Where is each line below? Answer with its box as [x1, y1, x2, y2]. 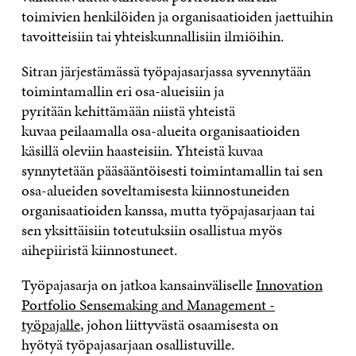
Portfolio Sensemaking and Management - [21, 293, 275, 315]
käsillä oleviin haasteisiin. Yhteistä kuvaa [21, 139, 263, 161]
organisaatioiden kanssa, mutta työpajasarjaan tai [21, 199, 315, 221]
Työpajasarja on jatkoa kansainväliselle [21, 273, 256, 296]
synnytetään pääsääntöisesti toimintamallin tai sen [21, 159, 323, 181]
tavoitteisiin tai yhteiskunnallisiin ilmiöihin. [21, 25, 284, 47]
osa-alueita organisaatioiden [127, 119, 300, 141]
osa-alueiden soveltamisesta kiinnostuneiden [21, 179, 289, 201]
